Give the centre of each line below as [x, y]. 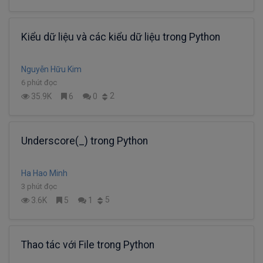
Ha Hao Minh [44, 173]
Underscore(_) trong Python [85, 141]
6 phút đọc [39, 83]
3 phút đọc [39, 186]
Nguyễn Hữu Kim [51, 70]
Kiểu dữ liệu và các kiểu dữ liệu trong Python [121, 37]
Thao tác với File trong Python [88, 245]
